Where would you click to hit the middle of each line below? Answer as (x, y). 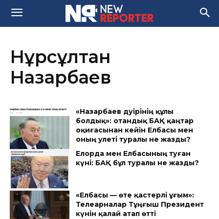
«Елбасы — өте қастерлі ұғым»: (135, 195)
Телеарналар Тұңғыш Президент (140, 205)
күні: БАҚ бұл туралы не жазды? (138, 163)
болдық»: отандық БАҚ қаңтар (135, 121)
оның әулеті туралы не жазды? (133, 139)
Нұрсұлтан (60, 57)
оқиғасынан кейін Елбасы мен (135, 130)
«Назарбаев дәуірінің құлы (125, 111)
